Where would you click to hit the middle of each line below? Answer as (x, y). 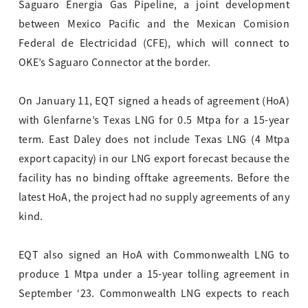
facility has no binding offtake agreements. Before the (154, 178)
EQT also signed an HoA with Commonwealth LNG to (154, 255)
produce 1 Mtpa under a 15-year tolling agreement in (154, 275)
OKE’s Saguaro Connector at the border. (115, 63)
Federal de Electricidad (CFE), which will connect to (154, 44)
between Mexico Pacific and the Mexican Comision (154, 24)
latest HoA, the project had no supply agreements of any (154, 198)
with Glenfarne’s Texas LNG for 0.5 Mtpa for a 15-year (154, 121)
